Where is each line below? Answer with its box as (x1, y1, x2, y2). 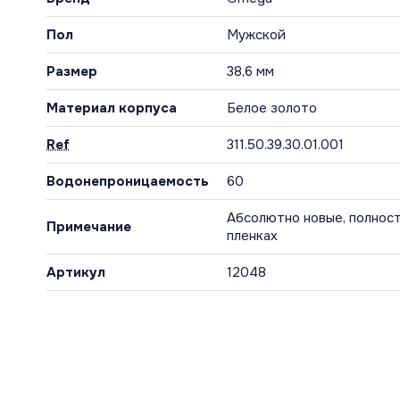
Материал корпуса (46, 99, 177, 118)
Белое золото (227, 99, 317, 118)
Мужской (227, 26, 286, 45)
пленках (227, 227, 278, 246)
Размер (46, 62, 97, 81)
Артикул (46, 263, 105, 282)
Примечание (46, 218, 131, 237)
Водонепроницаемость (46, 172, 209, 191)
